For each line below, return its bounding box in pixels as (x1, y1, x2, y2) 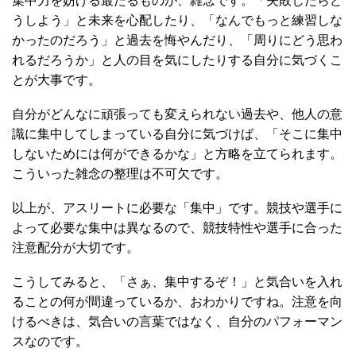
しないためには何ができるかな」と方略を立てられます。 (12, 146, 342, 161)
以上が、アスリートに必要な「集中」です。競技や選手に (12, 200, 342, 215)
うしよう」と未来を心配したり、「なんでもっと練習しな (12, 13, 342, 27)
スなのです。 (12, 334, 88, 348)
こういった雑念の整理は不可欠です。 (12, 166, 228, 180)
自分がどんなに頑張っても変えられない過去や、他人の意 (12, 106, 342, 121)
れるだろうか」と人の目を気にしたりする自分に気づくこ (12, 52, 342, 67)
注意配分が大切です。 (12, 240, 139, 254)
